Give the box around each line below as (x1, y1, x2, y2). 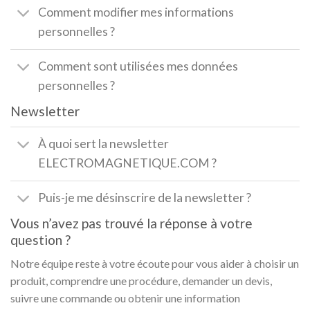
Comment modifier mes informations (38, 5, 235, 20)
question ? (10, 231, 71, 248)
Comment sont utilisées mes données (38, 59, 239, 74)
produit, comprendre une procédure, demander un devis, (10, 274, 272, 288)
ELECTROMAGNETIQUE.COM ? (38, 156, 217, 171)
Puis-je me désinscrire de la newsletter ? (38, 190, 252, 206)
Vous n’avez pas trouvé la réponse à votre (10, 215, 253, 231)
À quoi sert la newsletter (38, 136, 170, 152)
